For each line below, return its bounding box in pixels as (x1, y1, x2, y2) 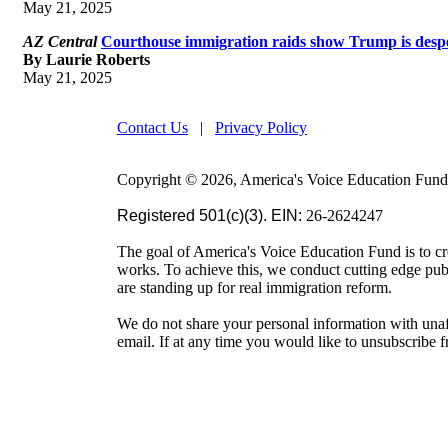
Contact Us (117, 118, 188, 136)
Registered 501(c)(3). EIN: (117, 206, 306, 224)
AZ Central (23, 32, 97, 50)
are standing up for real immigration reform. (117, 278, 392, 296)
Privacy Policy (215, 118, 307, 136)
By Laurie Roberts (23, 50, 150, 68)
